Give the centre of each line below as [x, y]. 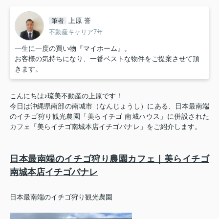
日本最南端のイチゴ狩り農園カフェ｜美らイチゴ [109, 159]
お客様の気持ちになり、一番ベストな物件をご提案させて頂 [107, 59]
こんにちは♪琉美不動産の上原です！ [66, 96]
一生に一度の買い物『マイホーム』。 [73, 49]
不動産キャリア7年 [76, 32]
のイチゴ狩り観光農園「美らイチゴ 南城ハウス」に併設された [109, 117]
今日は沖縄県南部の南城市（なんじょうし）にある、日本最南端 [109, 106]
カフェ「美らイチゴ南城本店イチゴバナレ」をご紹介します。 [106, 127]
